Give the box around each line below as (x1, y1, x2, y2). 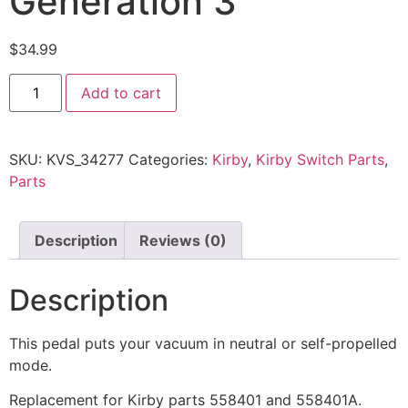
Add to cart (81, 83, 162, 102)
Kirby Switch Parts (256, 149, 384, 168)
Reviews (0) (139, 230, 227, 250)
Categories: (128, 149, 212, 168)
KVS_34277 (46, 149, 124, 168)
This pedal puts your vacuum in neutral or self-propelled (9, 333, 397, 352)
